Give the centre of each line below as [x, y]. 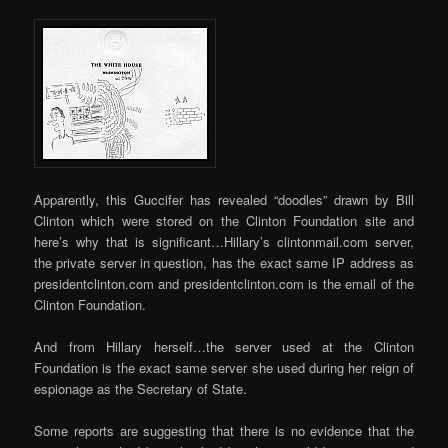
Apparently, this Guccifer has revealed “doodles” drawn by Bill [224, 200]
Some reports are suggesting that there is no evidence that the [224, 431]
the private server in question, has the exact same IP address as [224, 263]
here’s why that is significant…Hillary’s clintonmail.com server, [224, 242]
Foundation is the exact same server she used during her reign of [224, 368]
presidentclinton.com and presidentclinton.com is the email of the [224, 284]
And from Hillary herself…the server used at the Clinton [224, 347]
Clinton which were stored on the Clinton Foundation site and [224, 221]
